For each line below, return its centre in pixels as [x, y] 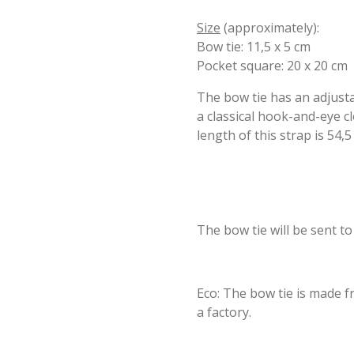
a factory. [224, 312]
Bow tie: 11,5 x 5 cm [254, 46]
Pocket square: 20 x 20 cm [272, 65]
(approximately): [270, 27]
